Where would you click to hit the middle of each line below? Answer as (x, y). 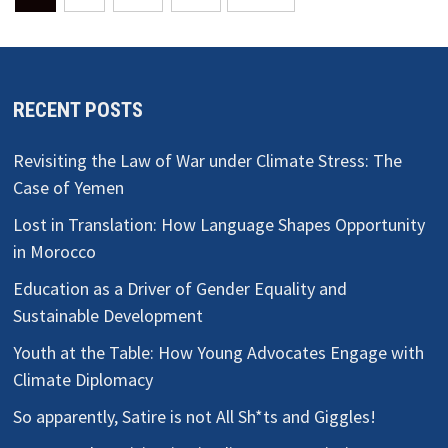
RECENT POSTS (78, 109)
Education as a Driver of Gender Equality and (180, 288)
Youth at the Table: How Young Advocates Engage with (219, 352)
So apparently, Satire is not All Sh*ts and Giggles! (195, 416)
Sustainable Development (108, 315)
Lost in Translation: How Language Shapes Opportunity (219, 224)
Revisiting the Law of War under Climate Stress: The (208, 160)
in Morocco (55, 251)
